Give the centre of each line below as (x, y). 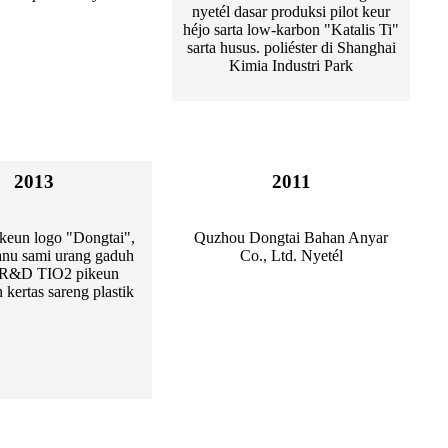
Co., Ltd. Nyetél (291, 256)
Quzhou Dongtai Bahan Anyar (291, 238)
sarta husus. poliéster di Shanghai (291, 48)
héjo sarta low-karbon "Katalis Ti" (291, 30)
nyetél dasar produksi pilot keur (291, 12)
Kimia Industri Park (291, 66)
